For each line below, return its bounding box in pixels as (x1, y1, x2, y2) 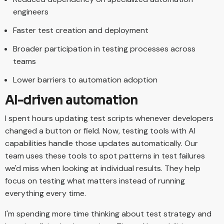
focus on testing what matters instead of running (5, 175, 185, 186)
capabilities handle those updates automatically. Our (5, 138, 198, 149)
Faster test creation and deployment (13, 24, 148, 35)
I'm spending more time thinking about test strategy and (5, 208, 211, 219)
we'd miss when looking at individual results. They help (5, 163, 200, 174)
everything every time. (5, 188, 86, 199)
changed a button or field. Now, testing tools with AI (5, 125, 195, 136)
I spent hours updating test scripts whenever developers (5, 113, 213, 124)
